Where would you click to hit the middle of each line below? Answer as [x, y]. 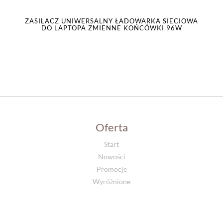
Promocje [111, 169]
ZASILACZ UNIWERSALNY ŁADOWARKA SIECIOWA [111, 21]
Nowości [111, 157]
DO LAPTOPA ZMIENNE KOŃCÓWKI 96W [111, 28]
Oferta [111, 127]
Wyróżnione [111, 181]
